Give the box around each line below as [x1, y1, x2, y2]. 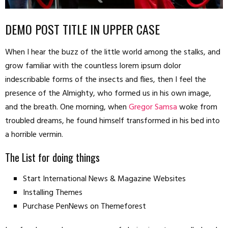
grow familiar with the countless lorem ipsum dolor [5, 59, 181, 73]
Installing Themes [23, 186, 82, 199]
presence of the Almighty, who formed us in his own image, [5, 87, 211, 100]
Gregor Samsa [129, 100, 177, 114]
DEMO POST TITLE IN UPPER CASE [5, 19, 160, 38]
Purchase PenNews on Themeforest [23, 199, 146, 213]
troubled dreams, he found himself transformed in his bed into [5, 114, 220, 128]
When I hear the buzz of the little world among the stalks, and [5, 45, 220, 59]
